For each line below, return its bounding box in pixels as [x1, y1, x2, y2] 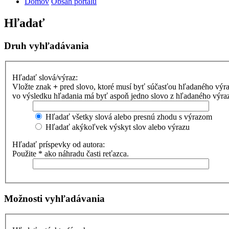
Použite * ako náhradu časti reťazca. [12, 149, 129, 158]
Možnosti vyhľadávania [4, 193, 105, 204]
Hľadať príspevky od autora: [12, 140, 105, 149]
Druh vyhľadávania [4, 40, 89, 51]
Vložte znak [12, 82, 53, 91]
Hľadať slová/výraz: [12, 73, 78, 82]
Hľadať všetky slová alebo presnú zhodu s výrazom [43, 112, 212, 121]
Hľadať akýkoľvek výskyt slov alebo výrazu [43, 123, 190, 131]
